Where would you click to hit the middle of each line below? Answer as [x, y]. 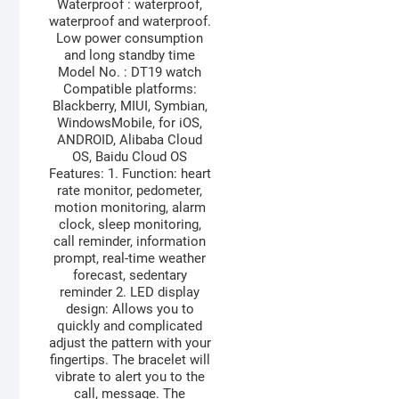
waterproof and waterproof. [130, 22]
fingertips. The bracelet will [130, 360]
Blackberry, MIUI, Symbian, [130, 106]
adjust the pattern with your [130, 343]
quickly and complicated [130, 326]
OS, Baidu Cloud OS [130, 157]
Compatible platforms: [130, 90]
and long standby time [130, 56]
